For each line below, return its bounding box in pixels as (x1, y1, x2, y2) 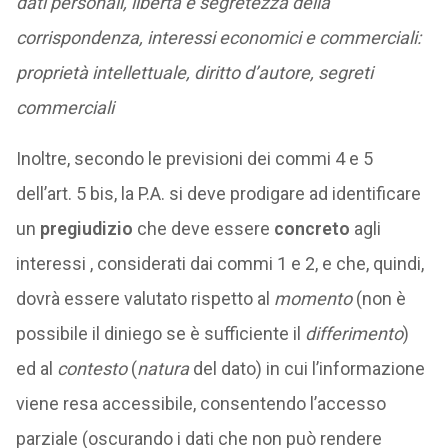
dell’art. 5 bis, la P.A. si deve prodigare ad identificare (15, 183, 421, 204)
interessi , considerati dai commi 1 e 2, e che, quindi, (15, 253, 424, 274)
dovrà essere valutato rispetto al (15, 288, 274, 309)
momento (273, 288, 352, 309)
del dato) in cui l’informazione (188, 358, 425, 379)
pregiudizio (39, 218, 133, 239)
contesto (56, 358, 127, 379)
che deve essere (132, 218, 274, 239)
